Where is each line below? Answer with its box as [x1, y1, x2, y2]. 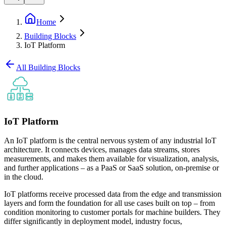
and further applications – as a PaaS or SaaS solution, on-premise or [4, 163, 219, 173]
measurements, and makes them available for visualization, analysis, [4, 154, 219, 163]
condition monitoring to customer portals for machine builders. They [4, 208, 220, 217]
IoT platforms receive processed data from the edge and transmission [4, 190, 221, 199]
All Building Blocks [16, 63, 80, 72]
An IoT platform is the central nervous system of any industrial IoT [4, 136, 216, 145]
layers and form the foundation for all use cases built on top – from [4, 199, 215, 208]
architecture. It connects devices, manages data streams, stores [4, 145, 200, 154]
